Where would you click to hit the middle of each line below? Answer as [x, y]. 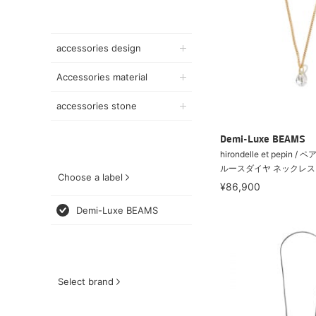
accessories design [99, 48]
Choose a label [90, 177]
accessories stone [97, 106]
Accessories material [102, 77]
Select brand [86, 281]
